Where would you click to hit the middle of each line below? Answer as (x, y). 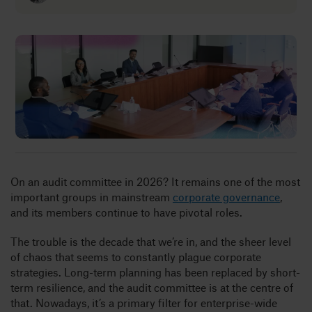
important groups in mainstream (91, 196)
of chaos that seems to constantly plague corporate (135, 256)
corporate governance (226, 196)
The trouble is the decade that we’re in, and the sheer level (150, 241)
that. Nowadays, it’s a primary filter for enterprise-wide (143, 302)
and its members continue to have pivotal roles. (127, 212)
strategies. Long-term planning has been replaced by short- (155, 272)
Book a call (60, 124)
